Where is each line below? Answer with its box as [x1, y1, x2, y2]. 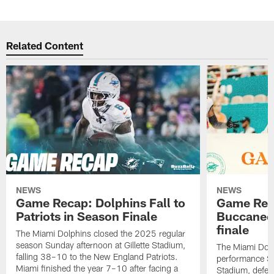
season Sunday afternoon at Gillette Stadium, [16, 240, 186, 251]
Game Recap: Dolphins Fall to [16, 195, 186, 210]
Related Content [6, 39, 84, 51]
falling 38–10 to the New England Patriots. [16, 251, 179, 262]
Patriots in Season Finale [16, 209, 158, 224]
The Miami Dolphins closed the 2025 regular [16, 228, 186, 239]
